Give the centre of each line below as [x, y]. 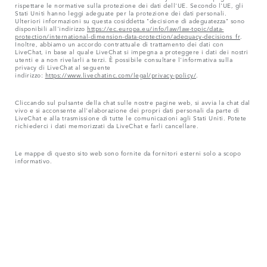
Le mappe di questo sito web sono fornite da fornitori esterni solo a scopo [128, 153]
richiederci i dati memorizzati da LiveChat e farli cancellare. [107, 125]
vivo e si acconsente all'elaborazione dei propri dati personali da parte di [127, 110]
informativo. [33, 161]
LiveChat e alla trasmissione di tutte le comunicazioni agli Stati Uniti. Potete [131, 118]
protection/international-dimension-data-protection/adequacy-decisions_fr [128, 36]
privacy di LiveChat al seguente [63, 67]
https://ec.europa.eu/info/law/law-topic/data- [156, 28]
